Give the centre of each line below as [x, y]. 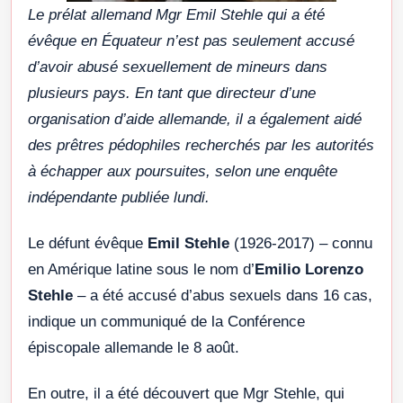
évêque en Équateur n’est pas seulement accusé [191, 40]
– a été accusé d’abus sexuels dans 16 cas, [225, 295]
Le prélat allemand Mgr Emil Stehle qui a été [176, 14]
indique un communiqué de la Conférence [166, 321]
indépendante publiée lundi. [119, 197]
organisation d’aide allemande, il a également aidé [195, 119]
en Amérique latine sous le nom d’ [141, 269]
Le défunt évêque [88, 243]
